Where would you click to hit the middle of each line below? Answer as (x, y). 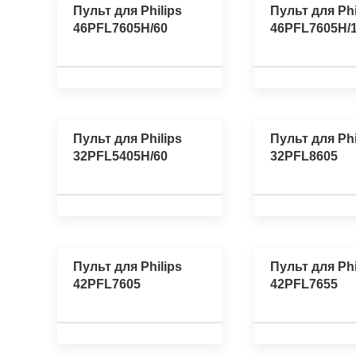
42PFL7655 (304, 284)
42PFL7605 (107, 284)
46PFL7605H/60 (120, 28)
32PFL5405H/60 (120, 156)
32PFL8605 (304, 156)
